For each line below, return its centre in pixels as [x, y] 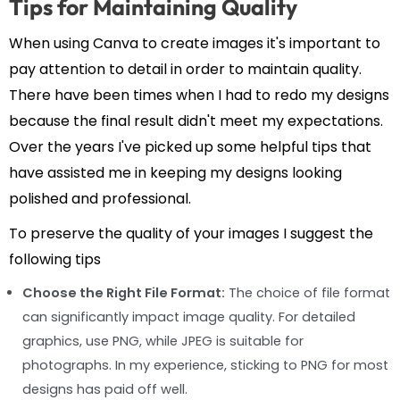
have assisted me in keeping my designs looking [175, 172]
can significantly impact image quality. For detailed [189, 317]
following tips [55, 259]
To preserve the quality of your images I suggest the [191, 233]
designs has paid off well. [105, 389]
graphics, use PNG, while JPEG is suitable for [163, 341]
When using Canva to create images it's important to [195, 43]
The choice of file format [308, 292]
